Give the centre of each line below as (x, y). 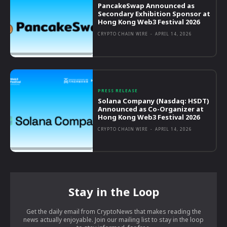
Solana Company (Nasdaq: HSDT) (154, 101)
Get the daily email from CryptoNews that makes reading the (113, 212)
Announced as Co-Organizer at (151, 109)
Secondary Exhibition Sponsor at (154, 14)
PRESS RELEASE (118, 90)
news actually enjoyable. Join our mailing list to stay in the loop (113, 220)
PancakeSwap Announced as (146, 6)
